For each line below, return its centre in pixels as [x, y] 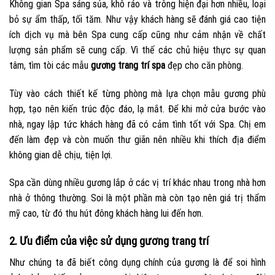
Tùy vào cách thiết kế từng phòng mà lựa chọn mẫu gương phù [137, 93]
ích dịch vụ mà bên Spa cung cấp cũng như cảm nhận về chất [137, 34]
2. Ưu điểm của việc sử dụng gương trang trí [109, 241]
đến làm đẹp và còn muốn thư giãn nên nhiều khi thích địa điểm [137, 139]
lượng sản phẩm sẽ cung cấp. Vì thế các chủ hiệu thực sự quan [137, 50]
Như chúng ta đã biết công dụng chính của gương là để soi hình [137, 262]
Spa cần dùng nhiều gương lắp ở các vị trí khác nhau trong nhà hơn [137, 183]
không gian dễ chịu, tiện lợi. [61, 155]
